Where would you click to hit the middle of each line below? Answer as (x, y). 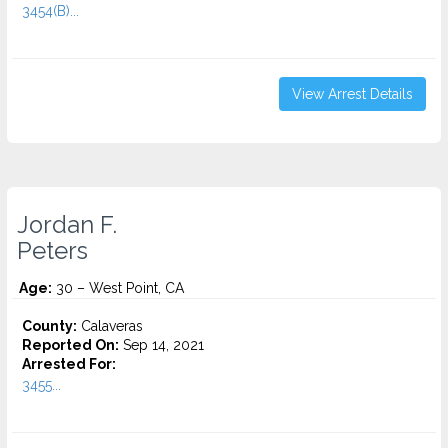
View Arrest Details (352, 94)
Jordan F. (67, 225)
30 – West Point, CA (118, 288)
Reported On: (70, 345)
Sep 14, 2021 (161, 345)
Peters (52, 251)
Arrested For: (69, 364)
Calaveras (110, 326)
